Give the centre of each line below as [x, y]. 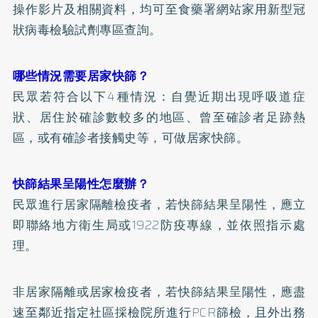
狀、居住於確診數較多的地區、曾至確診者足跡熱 [159, 117]
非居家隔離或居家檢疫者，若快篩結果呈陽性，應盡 [159, 291]
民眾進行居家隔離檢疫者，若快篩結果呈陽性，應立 [159, 204]
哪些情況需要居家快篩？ [81, 76]
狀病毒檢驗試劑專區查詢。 [87, 29]
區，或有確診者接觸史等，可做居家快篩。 [131, 137]
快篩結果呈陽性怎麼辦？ [81, 183]
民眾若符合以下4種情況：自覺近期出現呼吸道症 [159, 96]
